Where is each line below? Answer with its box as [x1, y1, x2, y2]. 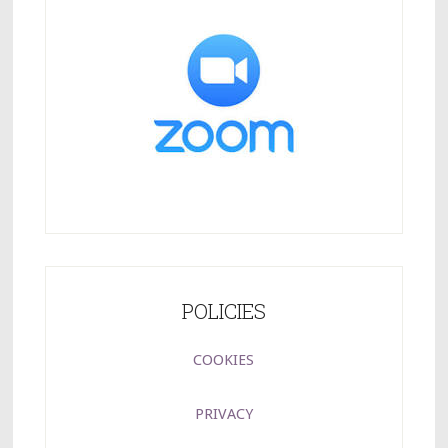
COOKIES [193, 350, 255, 369]
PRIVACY [194, 404, 253, 423]
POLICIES [181, 297, 266, 324]
